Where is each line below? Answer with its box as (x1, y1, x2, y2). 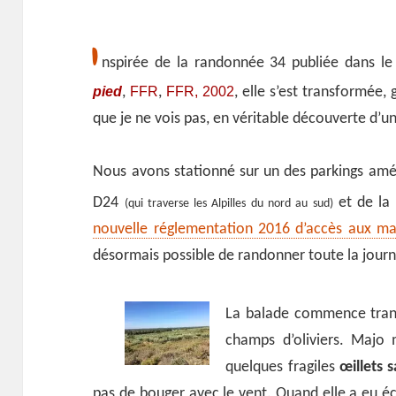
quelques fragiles (225, 358, 339, 376)
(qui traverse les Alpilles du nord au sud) (124, 197, 333, 211)
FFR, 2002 (166, 82, 235, 99)
